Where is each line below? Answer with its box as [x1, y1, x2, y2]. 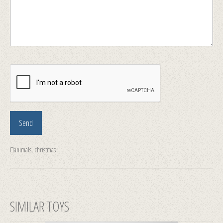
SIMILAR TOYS [10, 196, 69, 216]
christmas [34, 144, 56, 154]
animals [14, 144, 31, 154]
